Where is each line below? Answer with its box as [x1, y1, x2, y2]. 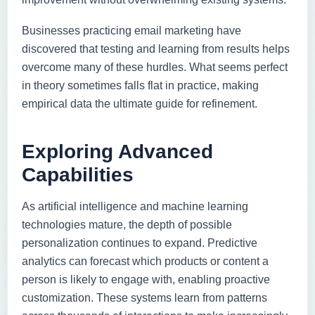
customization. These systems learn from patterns [22, 291, 267, 304]
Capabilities [22, 163, 134, 186]
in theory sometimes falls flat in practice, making [22, 79, 259, 91]
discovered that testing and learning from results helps [22, 42, 290, 55]
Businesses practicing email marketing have [22, 24, 241, 37]
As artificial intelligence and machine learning [22, 200, 248, 212]
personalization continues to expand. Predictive [22, 236, 257, 249]
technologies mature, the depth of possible [22, 218, 232, 231]
